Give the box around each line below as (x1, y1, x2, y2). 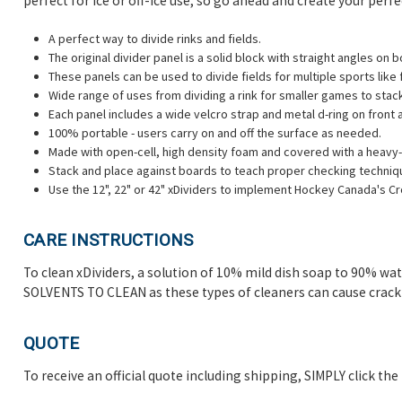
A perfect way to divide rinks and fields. (48, 31, 261, 48)
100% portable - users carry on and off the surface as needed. (48, 125, 381, 142)
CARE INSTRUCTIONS (23, 230, 194, 251)
